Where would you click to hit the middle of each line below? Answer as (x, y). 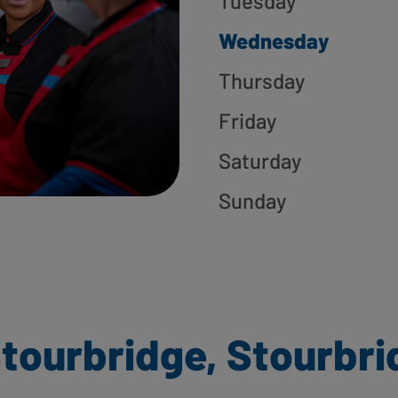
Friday (247, 120)
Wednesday (274, 40)
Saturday (260, 160)
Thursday (262, 80)
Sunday (252, 200)
